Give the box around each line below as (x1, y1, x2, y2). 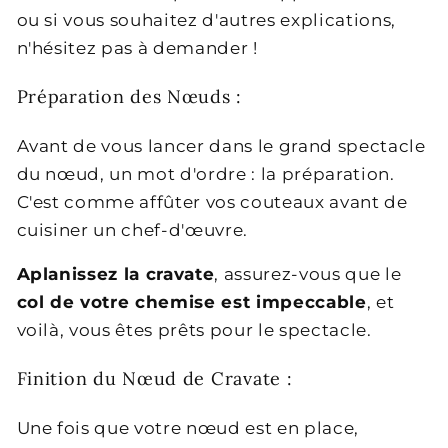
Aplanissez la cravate (16, 264, 215, 285)
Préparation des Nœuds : (16, 84, 243, 108)
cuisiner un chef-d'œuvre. (16, 219, 249, 240)
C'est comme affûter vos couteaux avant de (16, 191, 408, 212)
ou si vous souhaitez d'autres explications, (16, 9, 396, 30)
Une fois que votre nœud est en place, (16, 418, 359, 439)
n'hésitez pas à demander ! (16, 37, 258, 58)
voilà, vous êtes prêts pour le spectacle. (16, 320, 372, 341)
